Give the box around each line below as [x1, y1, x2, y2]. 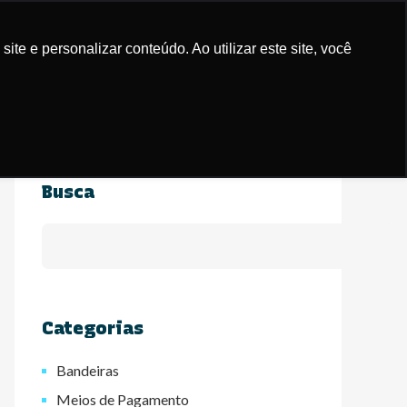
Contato [265, 39, 319, 56]
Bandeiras [56, 362, 120, 379]
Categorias [42, 317, 144, 339]
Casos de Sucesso [31, 36, 140, 54]
